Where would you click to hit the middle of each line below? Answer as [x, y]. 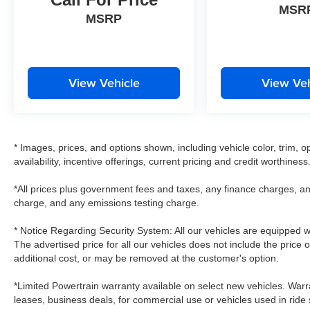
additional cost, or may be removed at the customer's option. [146, 258]
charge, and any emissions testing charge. [107, 202]
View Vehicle [104, 82]
